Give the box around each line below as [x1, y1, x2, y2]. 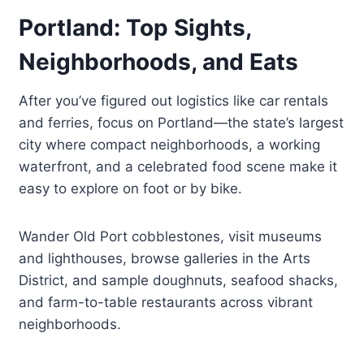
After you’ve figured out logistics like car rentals [19, 93, 329, 110]
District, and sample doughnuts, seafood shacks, [19, 272, 339, 289]
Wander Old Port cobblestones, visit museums [19, 228, 323, 245]
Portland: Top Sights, [19, 14, 252, 42]
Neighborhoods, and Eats [19, 48, 299, 76]
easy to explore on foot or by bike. [19, 180, 243, 197]
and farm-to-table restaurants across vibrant [19, 294, 314, 311]
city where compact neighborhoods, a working [19, 136, 321, 154]
